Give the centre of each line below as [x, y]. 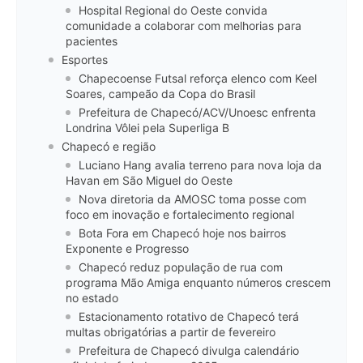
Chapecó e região [109, 147]
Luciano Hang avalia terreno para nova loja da [200, 165]
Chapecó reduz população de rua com [181, 267]
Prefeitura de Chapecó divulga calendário [189, 351]
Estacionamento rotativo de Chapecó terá [189, 317]
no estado [92, 298]
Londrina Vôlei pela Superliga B [147, 128]
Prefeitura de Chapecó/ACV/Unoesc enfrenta [197, 113]
